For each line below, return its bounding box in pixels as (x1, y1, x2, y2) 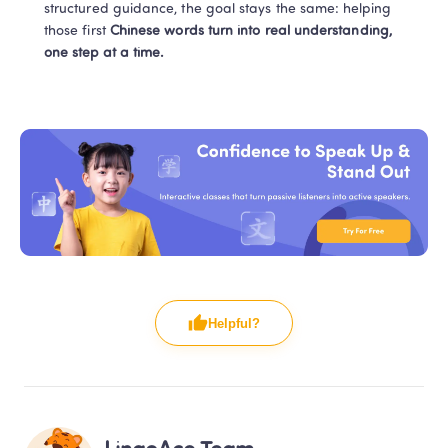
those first (44, 24, 110, 40)
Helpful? (208, 315, 260, 331)
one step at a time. (44, 46, 165, 62)
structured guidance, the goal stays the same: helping (44, 2, 391, 18)
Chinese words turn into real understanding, (109, 24, 392, 40)
